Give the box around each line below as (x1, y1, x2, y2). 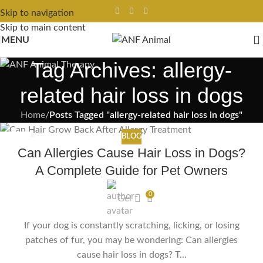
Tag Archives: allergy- (31, 58, 232, 82)
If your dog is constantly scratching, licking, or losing (23, 220, 240, 230)
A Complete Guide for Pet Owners (35, 163, 228, 178)
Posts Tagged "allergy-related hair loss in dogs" (49, 110, 242, 120)
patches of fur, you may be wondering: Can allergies (25, 235, 238, 245)
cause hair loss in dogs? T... (76, 249, 187, 259)
